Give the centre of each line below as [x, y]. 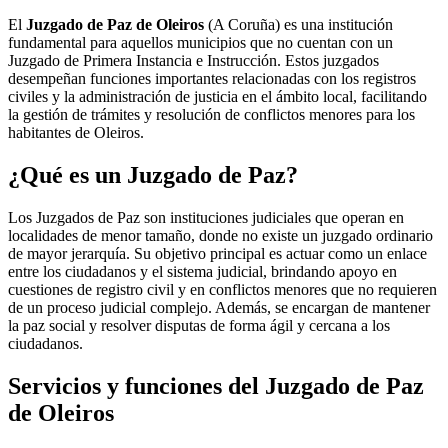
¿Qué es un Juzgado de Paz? [153, 174]
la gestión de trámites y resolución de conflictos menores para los [211, 114]
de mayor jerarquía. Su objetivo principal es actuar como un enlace [217, 253]
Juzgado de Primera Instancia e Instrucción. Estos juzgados [193, 60]
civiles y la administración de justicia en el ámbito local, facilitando [217, 96]
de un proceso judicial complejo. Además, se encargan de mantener [219, 307]
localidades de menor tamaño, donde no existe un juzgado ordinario [220, 235]
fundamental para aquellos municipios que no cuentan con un [200, 42]
